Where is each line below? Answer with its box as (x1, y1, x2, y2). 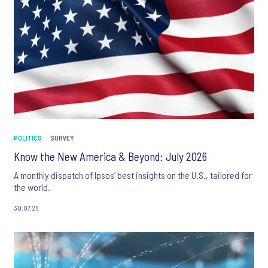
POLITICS (14, 133, 42, 142)
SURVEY (50, 133, 74, 142)
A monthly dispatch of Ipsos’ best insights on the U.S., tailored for (14, 169, 252, 181)
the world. (14, 181, 50, 193)
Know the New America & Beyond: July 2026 (14, 150, 207, 164)
